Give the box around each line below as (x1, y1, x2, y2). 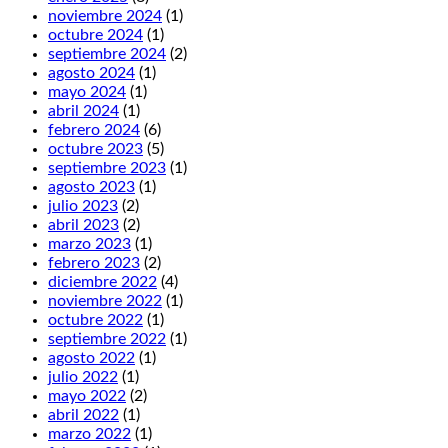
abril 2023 (48, 217, 119, 234)
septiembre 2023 (48, 160, 166, 177)
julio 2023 (48, 198, 118, 215)
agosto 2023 (48, 179, 135, 196)
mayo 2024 (48, 84, 126, 101)
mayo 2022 (48, 388, 126, 405)
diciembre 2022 (48, 274, 157, 291)
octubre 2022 (48, 312, 143, 329)
